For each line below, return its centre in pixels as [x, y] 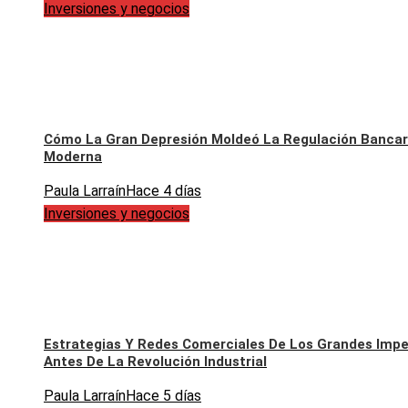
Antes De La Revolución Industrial [155, 362]
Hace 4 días [163, 191]
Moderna [73, 157]
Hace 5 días [163, 396]
